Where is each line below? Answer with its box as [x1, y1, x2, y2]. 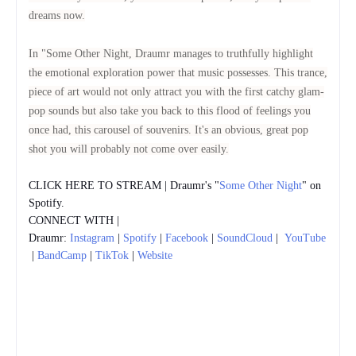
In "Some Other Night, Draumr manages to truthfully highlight [29, 47, 313, 60]
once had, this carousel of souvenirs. [29, 123, 195, 136]
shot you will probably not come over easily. [29, 142, 229, 155]
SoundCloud [217, 231, 273, 244]
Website [137, 249, 172, 261]
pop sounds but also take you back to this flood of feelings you [29, 104, 311, 117]
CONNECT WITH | [29, 214, 119, 226]
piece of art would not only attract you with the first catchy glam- [29, 85, 324, 98]
